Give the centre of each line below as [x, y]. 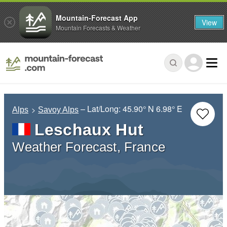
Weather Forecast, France [89, 147]
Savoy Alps [59, 110]
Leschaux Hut [89, 130]
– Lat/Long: [102, 109]
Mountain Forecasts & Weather [98, 27]
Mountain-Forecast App [97, 17]
